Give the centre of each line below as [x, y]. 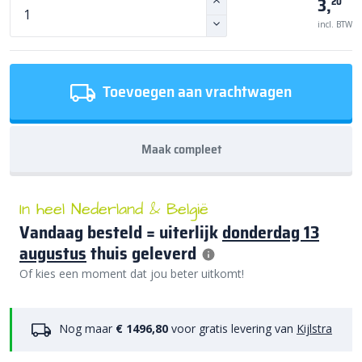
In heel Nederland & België [114, 209]
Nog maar [86, 328]
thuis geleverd [143, 253]
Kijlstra [314, 328]
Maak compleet [181, 149]
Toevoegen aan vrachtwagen [195, 91]
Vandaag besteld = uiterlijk [121, 232]
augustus [53, 253]
